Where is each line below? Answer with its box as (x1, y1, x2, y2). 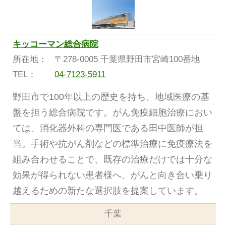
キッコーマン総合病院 (13, 39, 98, 49)
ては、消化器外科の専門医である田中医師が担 (13, 123, 203, 134)
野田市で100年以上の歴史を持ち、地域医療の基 (13, 92, 209, 102)
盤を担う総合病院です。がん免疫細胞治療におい (13, 107, 212, 118)
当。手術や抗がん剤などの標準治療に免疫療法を (13, 139, 212, 149)
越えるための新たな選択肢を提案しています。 (13, 186, 203, 196)
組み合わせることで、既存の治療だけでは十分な (13, 154, 212, 165)
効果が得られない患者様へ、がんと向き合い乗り (13, 170, 212, 181)
